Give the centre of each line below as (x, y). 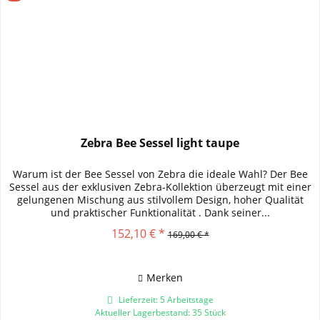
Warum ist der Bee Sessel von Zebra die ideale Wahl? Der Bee (160, 174)
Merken (164, 278)
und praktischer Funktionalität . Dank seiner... (160, 213)
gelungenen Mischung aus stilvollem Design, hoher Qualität (160, 200)
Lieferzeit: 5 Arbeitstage (165, 300)
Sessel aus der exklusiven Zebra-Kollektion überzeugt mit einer (160, 187)
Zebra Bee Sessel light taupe (160, 143)
